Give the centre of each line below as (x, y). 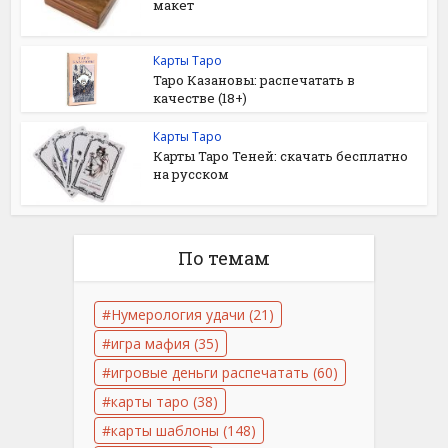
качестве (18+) (200, 98)
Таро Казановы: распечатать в (254, 80)
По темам (224, 257)
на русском (191, 173)
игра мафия (150, 343)
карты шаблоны (165, 430)
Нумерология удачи (178, 314)
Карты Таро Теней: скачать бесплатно (281, 155)
